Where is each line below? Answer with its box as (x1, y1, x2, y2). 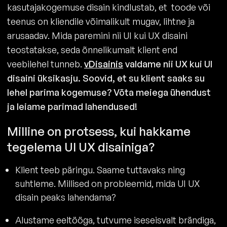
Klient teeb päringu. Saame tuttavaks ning (15, 164, 185, 175)
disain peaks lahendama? (15, 191, 118, 203)
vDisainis (84, 58, 123, 69)
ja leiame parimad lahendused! (7, 100, 137, 112)
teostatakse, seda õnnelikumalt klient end (7, 44, 177, 55)
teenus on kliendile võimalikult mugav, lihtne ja (7, 15, 195, 27)
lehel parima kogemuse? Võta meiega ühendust (7, 86, 211, 98)
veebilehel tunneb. (7, 58, 84, 69)
